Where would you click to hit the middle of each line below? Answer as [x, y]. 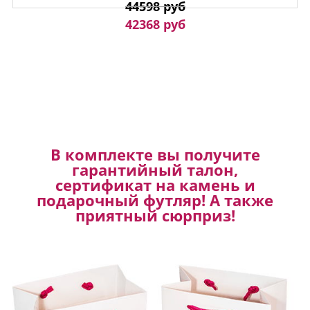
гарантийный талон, [155, 169]
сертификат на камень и [155, 184]
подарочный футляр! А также [155, 200]
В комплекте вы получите [155, 154]
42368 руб [155, 24]
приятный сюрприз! [155, 215]
